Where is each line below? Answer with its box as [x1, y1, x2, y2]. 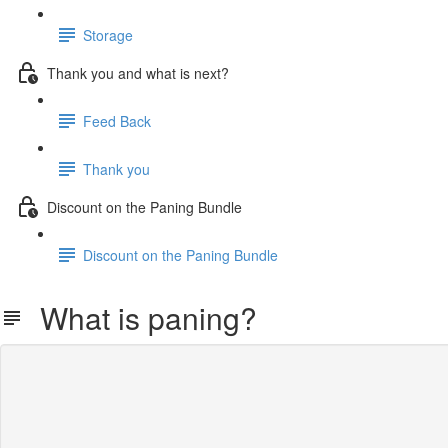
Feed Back [83, 110, 151, 131]
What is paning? [24, 296, 257, 339]
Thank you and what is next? [47, 62, 229, 83]
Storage [83, 24, 133, 45]
